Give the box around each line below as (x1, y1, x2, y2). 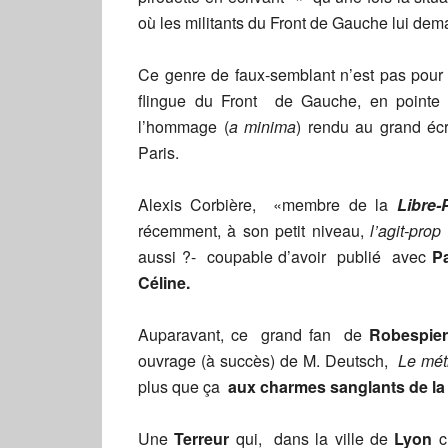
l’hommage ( (138, 115, 229, 138)
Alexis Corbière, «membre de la (138, 193, 397, 216)
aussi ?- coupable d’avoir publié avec (138, 245, 432, 268)
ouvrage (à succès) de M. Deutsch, (138, 349, 398, 372)
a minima (228, 115, 297, 138)
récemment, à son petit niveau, (138, 219, 370, 242)
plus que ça (138, 375, 228, 398)
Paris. (138, 141, 179, 164)
